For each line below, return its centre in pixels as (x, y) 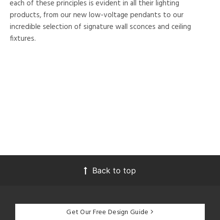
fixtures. (23, 39)
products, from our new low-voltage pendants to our (97, 15)
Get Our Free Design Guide (108, 212)
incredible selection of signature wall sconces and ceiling (100, 27)
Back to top (114, 170)
